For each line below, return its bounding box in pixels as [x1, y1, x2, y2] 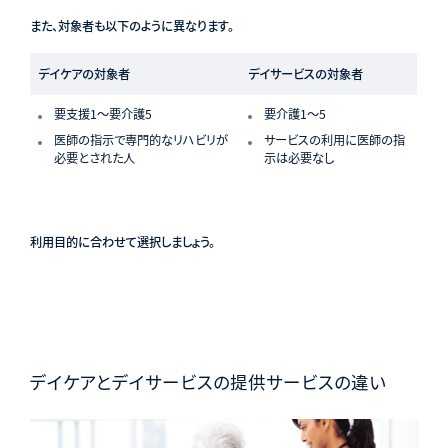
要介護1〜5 [263, 104, 326, 123]
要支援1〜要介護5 [53, 104, 152, 123]
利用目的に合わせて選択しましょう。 [29, 232, 215, 251]
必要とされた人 [53, 148, 135, 167]
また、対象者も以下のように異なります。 [29, 16, 234, 35]
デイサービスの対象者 [247, 64, 363, 83]
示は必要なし [263, 148, 334, 167]
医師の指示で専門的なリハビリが [53, 130, 228, 149]
